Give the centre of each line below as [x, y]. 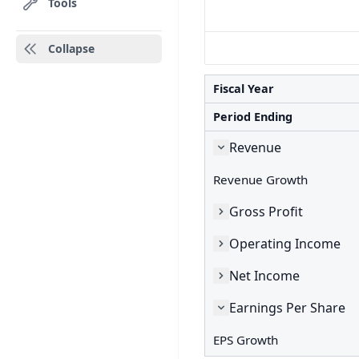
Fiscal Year [244, 89]
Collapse [71, 48]
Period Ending [253, 117]
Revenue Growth [260, 179]
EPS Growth [246, 339]
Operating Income [285, 243]
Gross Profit [266, 211]
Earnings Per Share [287, 307]
